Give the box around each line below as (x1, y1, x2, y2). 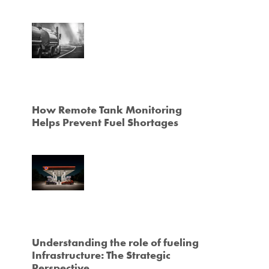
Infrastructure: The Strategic (31, 247, 171, 262)
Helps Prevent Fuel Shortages (31, 115, 178, 130)
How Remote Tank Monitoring (31, 103, 182, 117)
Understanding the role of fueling (31, 235, 199, 249)
